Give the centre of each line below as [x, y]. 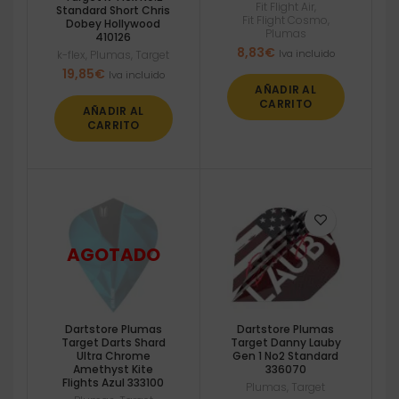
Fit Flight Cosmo [285, 20]
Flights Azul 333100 [114, 383]
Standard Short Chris [114, 10]
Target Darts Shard [113, 343]
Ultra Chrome [113, 356]
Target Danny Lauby [285, 343]
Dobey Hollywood [114, 23]
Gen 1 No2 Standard [286, 356]
